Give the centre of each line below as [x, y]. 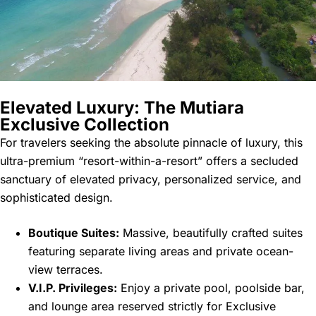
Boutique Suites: [74, 233]
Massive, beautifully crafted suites [211, 233]
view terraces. [66, 270]
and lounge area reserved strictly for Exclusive [152, 306]
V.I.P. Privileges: [73, 288]
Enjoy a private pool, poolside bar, [211, 288]
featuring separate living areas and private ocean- [161, 251]
